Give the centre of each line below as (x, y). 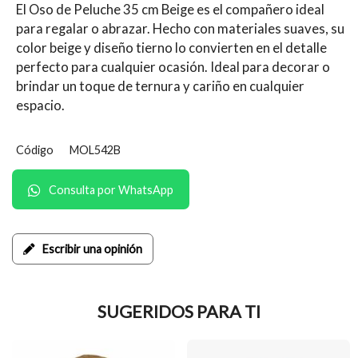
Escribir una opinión (92, 249)
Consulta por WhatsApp (111, 190)
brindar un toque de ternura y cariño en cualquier (160, 86)
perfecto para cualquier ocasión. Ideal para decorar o (173, 67)
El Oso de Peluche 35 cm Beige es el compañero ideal (170, 10)
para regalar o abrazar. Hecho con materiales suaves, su (180, 29)
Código (35, 150)
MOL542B (95, 150)
